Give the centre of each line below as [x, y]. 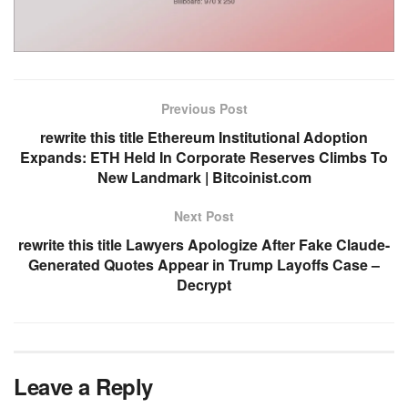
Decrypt [204, 285]
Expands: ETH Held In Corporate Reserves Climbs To [204, 158]
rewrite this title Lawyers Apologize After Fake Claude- [204, 245]
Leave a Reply [83, 387]
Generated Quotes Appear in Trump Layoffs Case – [204, 265]
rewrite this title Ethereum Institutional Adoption [204, 138]
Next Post [204, 216]
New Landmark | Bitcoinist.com [204, 178]
